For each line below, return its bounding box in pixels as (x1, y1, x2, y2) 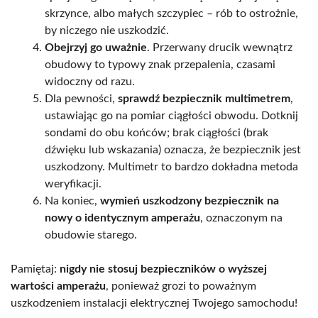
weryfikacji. (45, 177, 102, 190)
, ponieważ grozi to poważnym (106, 280, 256, 292)
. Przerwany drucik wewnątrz (147, 41, 292, 53)
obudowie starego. (45, 229, 137, 241)
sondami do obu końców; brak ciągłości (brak (45, 126, 268, 138)
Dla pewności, (45, 92, 118, 104)
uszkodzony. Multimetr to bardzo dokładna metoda (45, 160, 298, 172)
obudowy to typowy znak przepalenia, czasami (45, 58, 275, 70)
